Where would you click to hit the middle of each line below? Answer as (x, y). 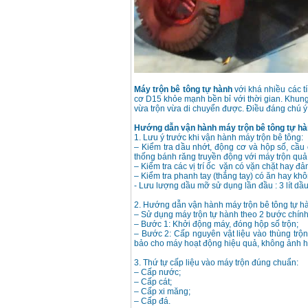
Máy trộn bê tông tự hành (183, 90)
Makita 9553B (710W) (86, 187)
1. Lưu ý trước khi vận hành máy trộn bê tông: (219, 138)
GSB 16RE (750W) (82, 73)
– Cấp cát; (153, 282)
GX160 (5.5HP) (76, 124)
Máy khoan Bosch (80, 64)
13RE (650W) (73, 7)
